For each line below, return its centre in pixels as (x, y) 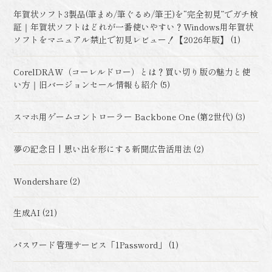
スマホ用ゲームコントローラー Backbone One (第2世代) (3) (130, 117)
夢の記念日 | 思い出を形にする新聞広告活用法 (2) (109, 148)
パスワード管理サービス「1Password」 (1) (96, 245)
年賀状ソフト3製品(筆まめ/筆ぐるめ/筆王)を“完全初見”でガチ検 (136, 14)
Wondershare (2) (47, 181)
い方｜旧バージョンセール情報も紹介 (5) (92, 85)
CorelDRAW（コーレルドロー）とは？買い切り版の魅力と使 (132, 72)
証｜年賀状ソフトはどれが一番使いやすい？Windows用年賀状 (134, 27)
